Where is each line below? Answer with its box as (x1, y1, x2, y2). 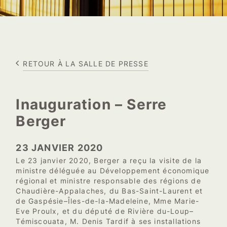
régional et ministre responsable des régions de (16, 176, 201, 185)
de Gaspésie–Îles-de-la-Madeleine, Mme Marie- (16, 197, 200, 205)
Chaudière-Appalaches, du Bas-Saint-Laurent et (16, 186, 203, 195)
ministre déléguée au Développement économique (16, 166, 210, 175)
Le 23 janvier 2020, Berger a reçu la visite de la (16, 156, 202, 165)
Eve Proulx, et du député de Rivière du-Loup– (16, 207, 194, 215)
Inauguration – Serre (16, 95, 167, 113)
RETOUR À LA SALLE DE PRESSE (23, 59, 148, 68)
